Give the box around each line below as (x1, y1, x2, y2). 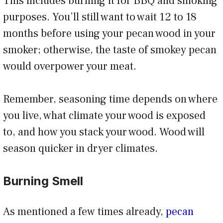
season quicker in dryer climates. (3, 141, 163, 155)
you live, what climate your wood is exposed (3, 108, 206, 122)
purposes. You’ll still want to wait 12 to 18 (3, 9, 197, 24)
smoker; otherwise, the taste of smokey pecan (3, 42, 217, 57)
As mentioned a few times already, (3, 204, 166, 219)
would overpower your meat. (3, 59, 141, 73)
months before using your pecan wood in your (3, 26, 216, 40)
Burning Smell (3, 173, 86, 188)
